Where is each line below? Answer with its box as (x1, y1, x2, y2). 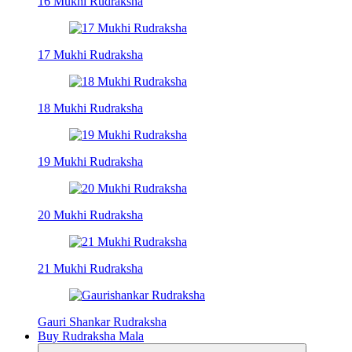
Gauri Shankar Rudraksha (38, 314, 167, 328)
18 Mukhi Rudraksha (38, 101, 143, 115)
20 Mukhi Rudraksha (38, 207, 143, 222)
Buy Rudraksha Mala (38, 328, 144, 343)
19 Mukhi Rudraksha (38, 154, 143, 168)
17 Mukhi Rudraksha (38, 47, 143, 61)
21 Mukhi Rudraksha (38, 261, 143, 275)
